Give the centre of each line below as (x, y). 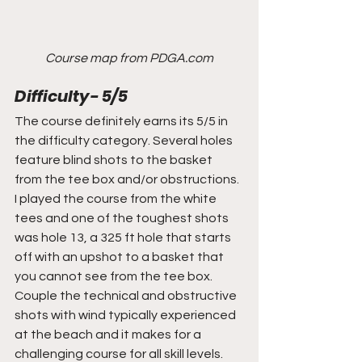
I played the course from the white (117, 198)
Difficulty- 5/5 (71, 96)
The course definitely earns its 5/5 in (122, 121)
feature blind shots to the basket (115, 160)
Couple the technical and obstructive (127, 295)
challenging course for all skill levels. (119, 354)
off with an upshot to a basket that (120, 257)
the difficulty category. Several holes (125, 140)
